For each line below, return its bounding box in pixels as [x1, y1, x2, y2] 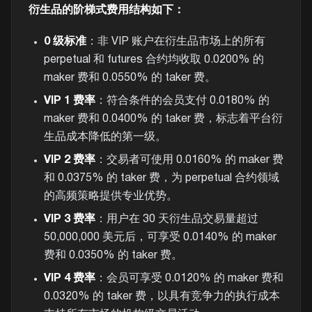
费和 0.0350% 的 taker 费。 [43, 251, 182, 261]
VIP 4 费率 [43, 274, 95, 284]
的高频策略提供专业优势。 [43, 192, 178, 202]
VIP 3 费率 [43, 214, 95, 225]
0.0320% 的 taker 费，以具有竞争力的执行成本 [43, 292, 280, 302]
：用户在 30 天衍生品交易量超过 [95, 214, 258, 225]
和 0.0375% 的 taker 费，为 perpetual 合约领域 [43, 173, 279, 184]
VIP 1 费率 [43, 95, 95, 106]
